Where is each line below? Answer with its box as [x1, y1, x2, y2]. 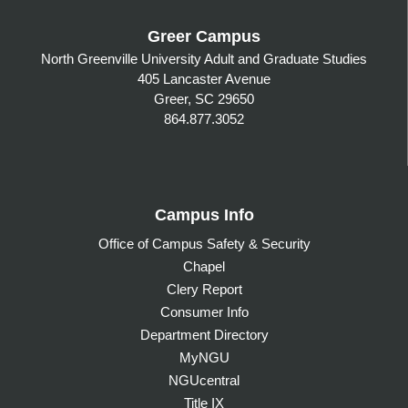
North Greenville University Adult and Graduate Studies [40, 50, 367, 66]
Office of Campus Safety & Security [97, 235, 311, 251]
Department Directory [139, 326, 269, 342]
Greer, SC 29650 [153, 90, 254, 107]
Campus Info [154, 205, 254, 224]
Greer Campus [147, 26, 260, 46]
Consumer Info [159, 303, 249, 320]
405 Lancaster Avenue [137, 70, 270, 87]
